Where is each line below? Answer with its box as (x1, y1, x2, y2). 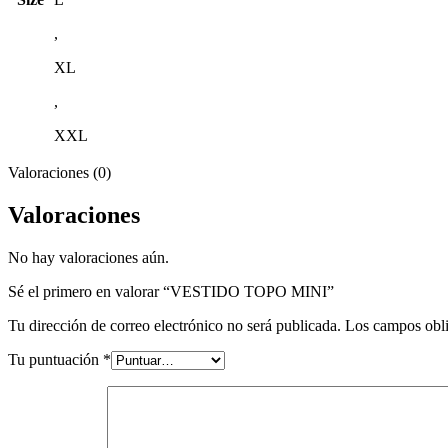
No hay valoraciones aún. (8, 248, 169, 266)
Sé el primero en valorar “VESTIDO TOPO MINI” (8, 282, 334, 300)
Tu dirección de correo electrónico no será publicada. (8, 316, 341, 334)
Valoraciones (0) (8, 164, 111, 182)
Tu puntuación (8, 350, 103, 368)
